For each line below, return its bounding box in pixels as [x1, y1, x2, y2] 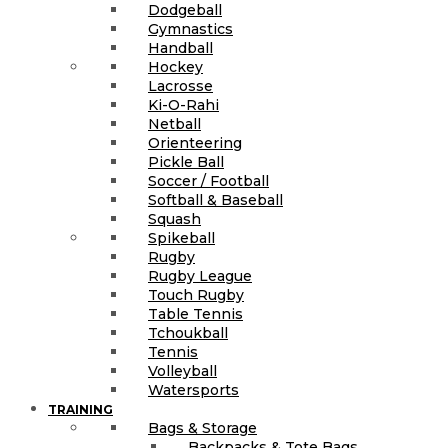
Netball [148, 114, 201, 133]
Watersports [148, 380, 239, 399]
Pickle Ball [148, 152, 224, 171]
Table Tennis [148, 304, 243, 323]
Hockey [148, 57, 203, 76]
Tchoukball [148, 323, 228, 342]
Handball [148, 38, 213, 57]
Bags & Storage [148, 418, 257, 437]
